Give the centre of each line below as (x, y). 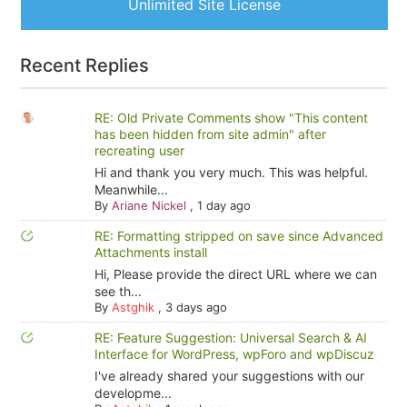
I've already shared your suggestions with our (229, 376)
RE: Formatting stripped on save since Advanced (238, 236)
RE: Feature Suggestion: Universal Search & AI (230, 338)
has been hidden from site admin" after (210, 134)
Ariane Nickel (149, 205)
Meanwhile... (131, 189)
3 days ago (196, 307)
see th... (118, 291)
